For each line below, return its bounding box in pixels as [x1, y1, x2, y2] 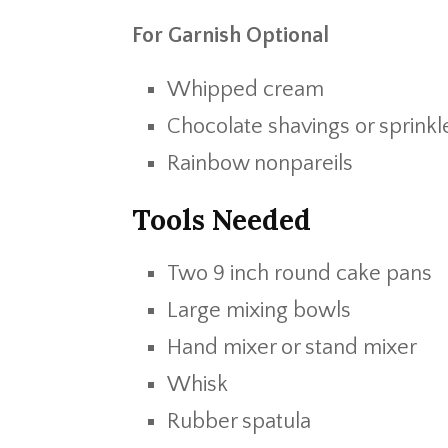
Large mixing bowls [167, 298, 351, 323]
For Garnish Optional [132, 23, 329, 48]
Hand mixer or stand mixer [167, 335, 417, 360]
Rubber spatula [167, 409, 311, 434]
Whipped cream [167, 77, 324, 102]
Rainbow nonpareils [167, 151, 353, 176]
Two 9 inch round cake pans [167, 261, 432, 286]
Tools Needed [132, 202, 311, 238]
